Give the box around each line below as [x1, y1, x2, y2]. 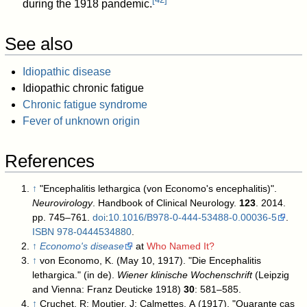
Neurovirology [32, 197, 93, 209]
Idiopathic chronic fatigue [22, 82, 144, 95]
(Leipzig [252, 269, 290, 281]
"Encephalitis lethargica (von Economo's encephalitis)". [40, 183, 278, 195]
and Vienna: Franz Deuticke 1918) [32, 284, 184, 295]
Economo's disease [40, 241, 125, 252]
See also [5, 34, 73, 53]
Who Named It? [147, 241, 215, 252]
